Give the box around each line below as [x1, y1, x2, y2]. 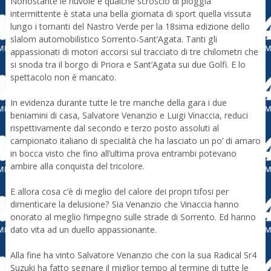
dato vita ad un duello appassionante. [10, 224, 157, 236]
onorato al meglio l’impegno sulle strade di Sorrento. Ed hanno [10, 211, 256, 223]
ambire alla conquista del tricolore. [10, 160, 145, 172]
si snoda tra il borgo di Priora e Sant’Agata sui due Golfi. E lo [10, 59, 246, 71]
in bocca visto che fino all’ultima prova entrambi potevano [10, 148, 237, 160]
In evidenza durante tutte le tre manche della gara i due [10, 97, 227, 109]
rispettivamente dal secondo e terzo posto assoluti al [10, 122, 219, 134]
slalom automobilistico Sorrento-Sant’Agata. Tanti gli [10, 33, 217, 45]
